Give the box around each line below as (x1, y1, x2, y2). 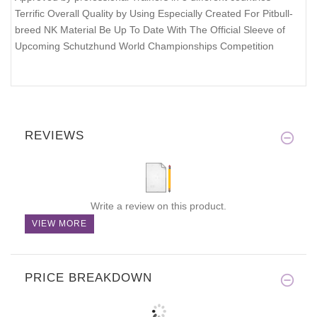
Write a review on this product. (91, 200, 226, 212)
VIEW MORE (32, 219, 87, 229)
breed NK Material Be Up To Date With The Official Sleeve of (15, 24, 285, 36)
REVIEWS (25, 129, 84, 143)
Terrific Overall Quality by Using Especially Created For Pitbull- (15, 8, 293, 20)
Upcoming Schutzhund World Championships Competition (15, 40, 274, 52)
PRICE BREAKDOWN (25, 271, 152, 285)
